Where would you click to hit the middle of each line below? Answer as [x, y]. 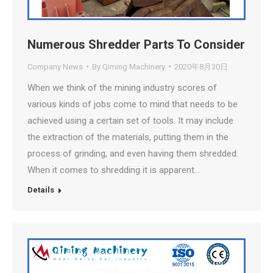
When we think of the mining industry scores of [122, 87]
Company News [55, 66]
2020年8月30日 [201, 66]
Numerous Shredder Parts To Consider [136, 44]
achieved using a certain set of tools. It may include [130, 120]
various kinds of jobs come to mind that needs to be [133, 104]
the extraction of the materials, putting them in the [128, 137]
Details [41, 190]
